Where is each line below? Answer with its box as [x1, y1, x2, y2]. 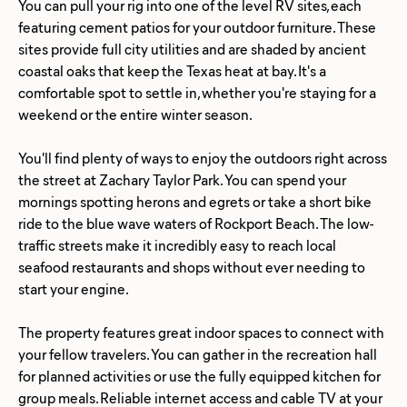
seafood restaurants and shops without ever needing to [18, 256, 365, 276]
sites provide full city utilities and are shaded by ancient [18, 38, 366, 58]
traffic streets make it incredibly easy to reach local [18, 234, 336, 254]
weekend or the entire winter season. [18, 104, 253, 124]
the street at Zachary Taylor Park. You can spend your [18, 169, 346, 189]
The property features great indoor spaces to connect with [18, 322, 384, 342]
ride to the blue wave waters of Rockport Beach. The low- [18, 213, 373, 233]
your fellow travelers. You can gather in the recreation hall [18, 343, 377, 363]
